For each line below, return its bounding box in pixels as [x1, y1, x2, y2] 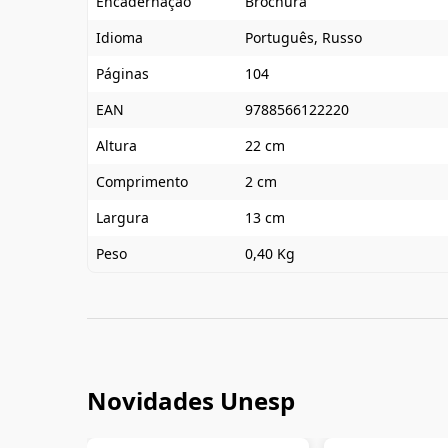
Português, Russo [245, 28, 362, 47]
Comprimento [96, 172, 188, 191]
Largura [96, 208, 149, 227]
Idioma [96, 28, 143, 47]
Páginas [96, 64, 149, 83]
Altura [96, 136, 137, 155]
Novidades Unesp [87, 384, 295, 417]
